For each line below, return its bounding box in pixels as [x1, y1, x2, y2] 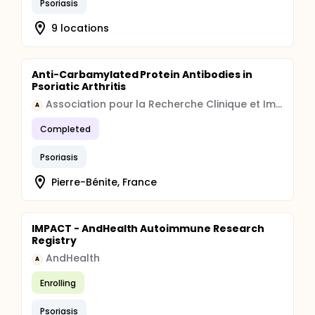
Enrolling [40, 276, 76, 289]
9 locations [51, 20, 109, 35]
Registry [32, 233, 77, 247]
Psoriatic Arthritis [32, 79, 127, 94]
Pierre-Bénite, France [51, 174, 157, 189]
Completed [40, 122, 91, 135]
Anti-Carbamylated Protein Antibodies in [32, 67, 252, 82]
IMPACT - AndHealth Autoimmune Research [32, 221, 264, 236]
